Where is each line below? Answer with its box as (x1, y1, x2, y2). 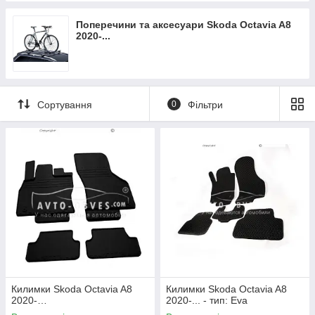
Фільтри (187, 98, 223, 110)
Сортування (37, 98, 92, 110)
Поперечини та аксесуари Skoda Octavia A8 (76, 19, 291, 30)
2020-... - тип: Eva (166, 295, 247, 306)
